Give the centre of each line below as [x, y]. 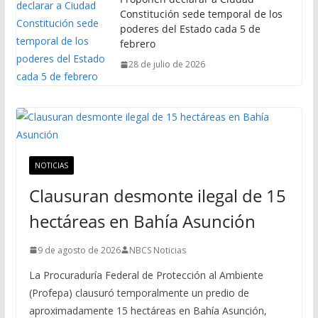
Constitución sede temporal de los [201, 14]
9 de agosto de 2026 [79, 250]
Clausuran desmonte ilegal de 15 [157, 195]
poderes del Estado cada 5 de [190, 29]
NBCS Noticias [157, 250]
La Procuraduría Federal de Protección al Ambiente [146, 275]
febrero [137, 44]
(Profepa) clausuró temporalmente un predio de [139, 292]
